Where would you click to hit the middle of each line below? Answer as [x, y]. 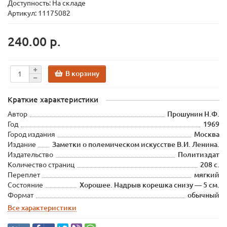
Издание [22, 144]
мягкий [207, 175]
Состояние [25, 185]
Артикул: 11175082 [39, 13]
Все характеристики [42, 208]
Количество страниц [41, 165]
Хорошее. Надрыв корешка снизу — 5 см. [149, 185]
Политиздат [199, 155]
